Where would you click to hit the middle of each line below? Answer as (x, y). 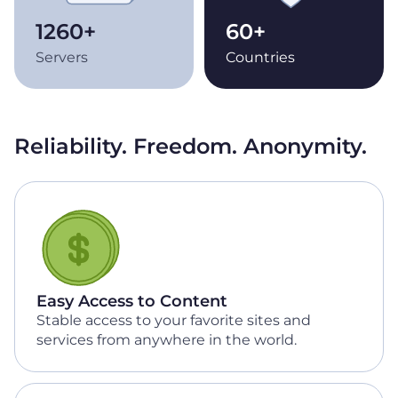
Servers (62, 57)
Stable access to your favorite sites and (174, 320)
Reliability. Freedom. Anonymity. (191, 146)
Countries (260, 57)
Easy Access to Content (132, 301)
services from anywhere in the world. (167, 340)
